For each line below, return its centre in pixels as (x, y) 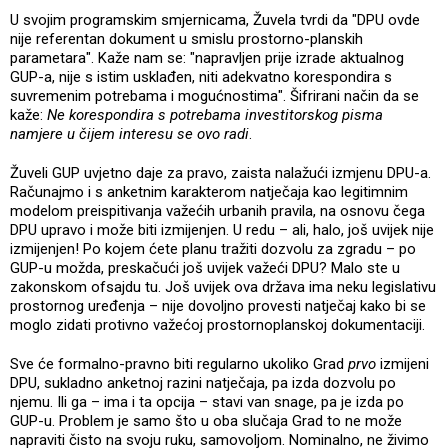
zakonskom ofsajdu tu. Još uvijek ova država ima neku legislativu (223, 286)
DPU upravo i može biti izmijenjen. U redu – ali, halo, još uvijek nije (222, 229)
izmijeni (404, 363)
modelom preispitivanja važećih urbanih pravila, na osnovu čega (217, 210)
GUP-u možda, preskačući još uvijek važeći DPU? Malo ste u (205, 267)
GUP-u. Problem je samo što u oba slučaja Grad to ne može (206, 420)
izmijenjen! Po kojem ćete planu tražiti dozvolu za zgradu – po (213, 248)
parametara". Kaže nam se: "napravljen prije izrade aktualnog (207, 57)
